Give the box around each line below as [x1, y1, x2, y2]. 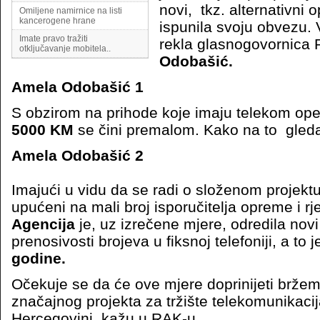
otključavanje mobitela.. [19, 44, 111, 54]
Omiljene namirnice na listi [19, 6, 122, 16]
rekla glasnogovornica [159, 36, 310, 52]
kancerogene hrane [19, 16, 96, 26]
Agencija [11, 216, 75, 232]
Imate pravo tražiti [19, 34, 88, 44]
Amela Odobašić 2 [11, 147, 144, 164]
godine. [11, 250, 66, 266]
